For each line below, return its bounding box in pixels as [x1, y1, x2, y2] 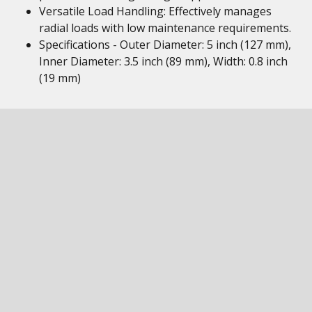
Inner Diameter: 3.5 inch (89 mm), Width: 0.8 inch [39, 54, 288, 69]
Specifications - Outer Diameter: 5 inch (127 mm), [39, 37, 291, 52]
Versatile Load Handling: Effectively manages [39, 3, 272, 19]
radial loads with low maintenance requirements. [39, 20, 291, 36]
